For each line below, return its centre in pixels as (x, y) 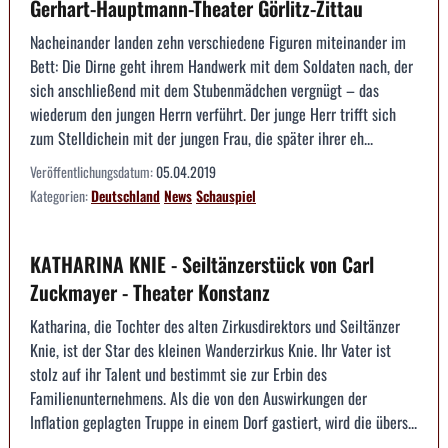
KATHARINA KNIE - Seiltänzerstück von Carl (202, 263)
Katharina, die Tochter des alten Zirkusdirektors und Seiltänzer (215, 325)
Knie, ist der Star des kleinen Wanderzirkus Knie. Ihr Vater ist (210, 349)
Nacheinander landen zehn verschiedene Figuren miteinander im (218, 41)
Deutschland (125, 195)
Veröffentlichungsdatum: (93, 171)
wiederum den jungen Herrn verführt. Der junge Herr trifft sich (213, 113)
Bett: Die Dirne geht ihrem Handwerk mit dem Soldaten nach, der (221, 65)
